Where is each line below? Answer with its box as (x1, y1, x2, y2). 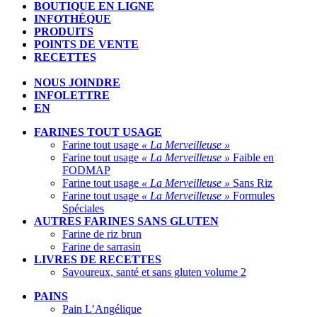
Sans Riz (230, 176, 272, 189)
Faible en (230, 151, 274, 163)
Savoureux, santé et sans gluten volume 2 (62, 265, 246, 278)
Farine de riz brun (62, 227, 142, 240)
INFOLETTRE (34, 88, 110, 101)
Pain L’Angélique (62, 302, 142, 315)
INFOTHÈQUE (34, 12, 111, 25)
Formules (230, 189, 275, 202)
